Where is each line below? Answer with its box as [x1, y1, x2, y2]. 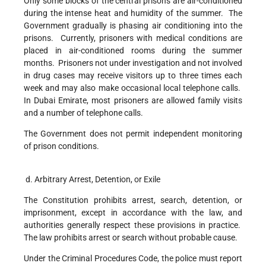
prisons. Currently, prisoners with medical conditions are [24, 33, 242, 43]
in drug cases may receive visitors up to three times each [24, 71, 242, 81]
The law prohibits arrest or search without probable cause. [24, 233, 237, 243]
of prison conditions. [24, 141, 99, 151]
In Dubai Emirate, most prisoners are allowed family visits [24, 96, 242, 106]
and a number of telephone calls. [24, 108, 143, 118]
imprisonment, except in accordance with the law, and [24, 208, 242, 218]
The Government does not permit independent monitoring [24, 129, 242, 139]
